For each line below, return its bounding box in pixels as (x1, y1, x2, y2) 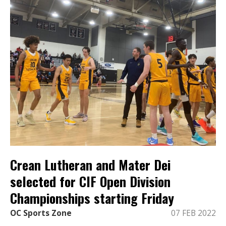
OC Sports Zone (10, 207, 72, 218)
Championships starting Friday (10, 188, 174, 208)
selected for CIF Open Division (10, 172, 171, 192)
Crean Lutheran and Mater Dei (10, 155, 171, 175)
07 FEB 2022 (171, 207, 216, 218)
